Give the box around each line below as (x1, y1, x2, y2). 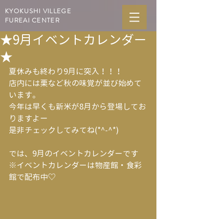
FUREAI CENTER (5, 16, 60, 25)
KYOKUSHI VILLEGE (5, 6, 71, 16)
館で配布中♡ (9, 172, 56, 182)
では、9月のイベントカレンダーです (9, 148, 138, 159)
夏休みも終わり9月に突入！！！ (9, 66, 123, 77)
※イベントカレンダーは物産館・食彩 (9, 160, 142, 171)
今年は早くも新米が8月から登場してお (9, 101, 146, 112)
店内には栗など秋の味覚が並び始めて (9, 78, 142, 88)
